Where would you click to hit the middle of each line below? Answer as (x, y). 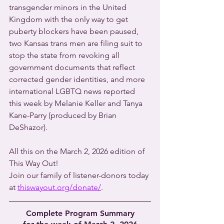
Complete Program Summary (80, 213)
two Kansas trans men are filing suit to (77, 43)
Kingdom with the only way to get (69, 19)
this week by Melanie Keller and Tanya (77, 103)
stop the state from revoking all (65, 55)
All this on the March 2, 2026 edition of (78, 151)
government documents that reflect (73, 67)
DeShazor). (28, 127)
